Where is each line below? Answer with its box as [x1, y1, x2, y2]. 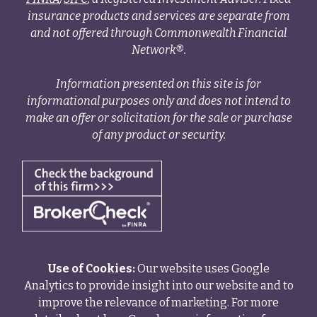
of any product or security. [91, 127, 226, 142]
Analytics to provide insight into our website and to [23, 279, 294, 293]
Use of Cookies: [47, 262, 135, 276]
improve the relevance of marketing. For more [38, 296, 279, 310]
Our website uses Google [134, 262, 270, 276]
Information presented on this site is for [56, 76, 261, 91]
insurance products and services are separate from [27, 8, 290, 23]
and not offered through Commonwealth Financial [30, 25, 287, 40]
